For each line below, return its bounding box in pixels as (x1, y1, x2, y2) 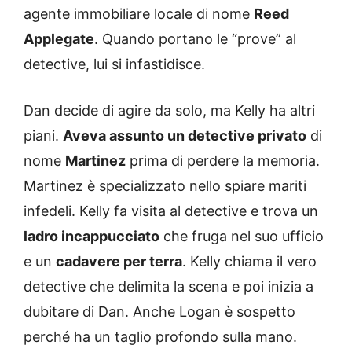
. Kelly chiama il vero (182, 253, 317, 270)
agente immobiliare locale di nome (24, 5, 254, 23)
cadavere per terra (56, 253, 182, 270)
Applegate (24, 31, 94, 48)
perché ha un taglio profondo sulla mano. (24, 328, 297, 346)
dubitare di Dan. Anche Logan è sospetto (24, 303, 295, 321)
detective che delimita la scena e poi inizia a (24, 278, 313, 295)
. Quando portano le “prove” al (94, 31, 296, 48)
